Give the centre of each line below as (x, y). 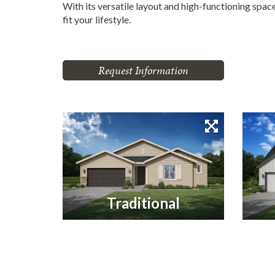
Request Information (143, 70)
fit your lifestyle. (97, 19)
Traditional (143, 203)
